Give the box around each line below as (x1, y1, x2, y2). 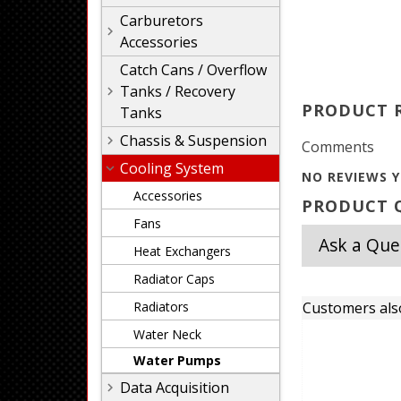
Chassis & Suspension (120, 131, 267, 150)
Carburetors (120, 11, 203, 30)
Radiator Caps (133, 270, 215, 287)
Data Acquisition (120, 378, 229, 397)
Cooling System (120, 158, 224, 178)
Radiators (133, 298, 189, 315)
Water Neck (133, 326, 201, 343)
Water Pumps (133, 352, 221, 369)
